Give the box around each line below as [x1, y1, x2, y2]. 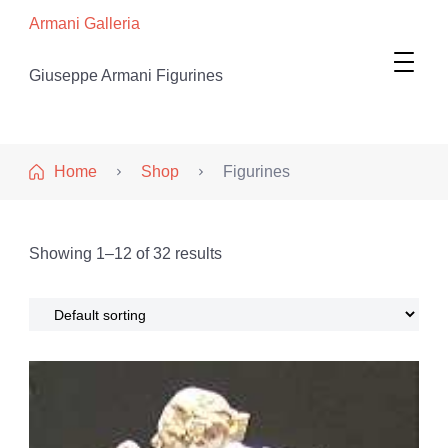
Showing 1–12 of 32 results [29, 245, 222, 262]
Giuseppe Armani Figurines [29, 67, 223, 84]
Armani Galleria [29, 15, 140, 32]
